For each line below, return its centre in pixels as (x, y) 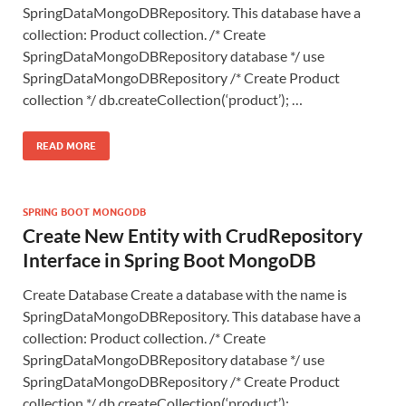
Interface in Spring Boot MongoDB (169, 259)
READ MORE (66, 145)
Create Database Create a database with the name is (185, 294)
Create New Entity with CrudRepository (193, 235)
